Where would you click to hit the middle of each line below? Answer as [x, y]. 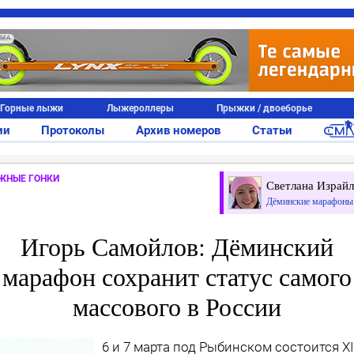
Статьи [272, 130]
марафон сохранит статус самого [177, 276]
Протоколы [73, 130]
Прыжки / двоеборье [265, 108]
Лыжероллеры [140, 108]
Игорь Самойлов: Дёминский [177, 246]
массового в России [177, 306]
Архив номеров [178, 130]
